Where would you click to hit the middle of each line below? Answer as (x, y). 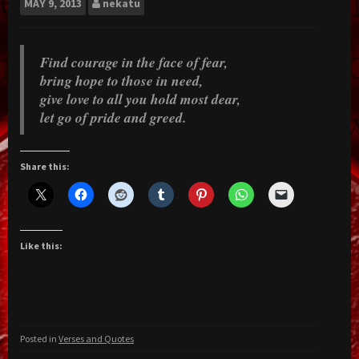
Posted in (39, 338)
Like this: (41, 245)
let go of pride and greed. (113, 117)
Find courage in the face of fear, (134, 62)
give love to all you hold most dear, (140, 99)
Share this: (45, 166)
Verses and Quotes (96, 338)
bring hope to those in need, (121, 80)
